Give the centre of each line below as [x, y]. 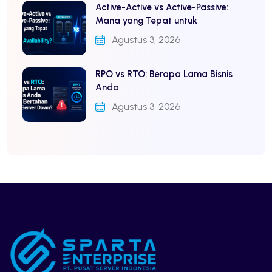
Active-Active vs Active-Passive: [162, 7]
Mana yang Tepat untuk [146, 20]
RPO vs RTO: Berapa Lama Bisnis [164, 74]
